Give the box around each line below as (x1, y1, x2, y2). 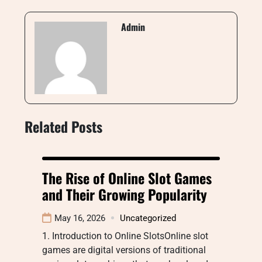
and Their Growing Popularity (42, 183, 207, 205)
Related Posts (25, 115, 102, 137)
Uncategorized (120, 212, 176, 223)
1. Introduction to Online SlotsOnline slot (42, 230, 208, 242)
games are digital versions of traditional (42, 244, 206, 256)
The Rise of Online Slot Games (42, 167, 212, 188)
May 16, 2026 (54, 212, 105, 223)
